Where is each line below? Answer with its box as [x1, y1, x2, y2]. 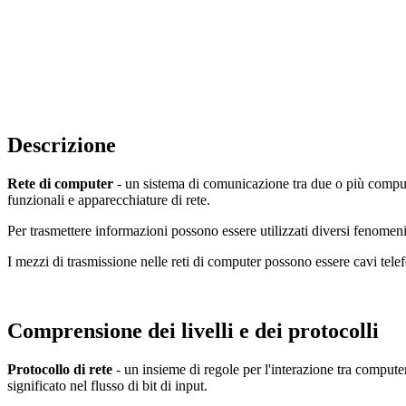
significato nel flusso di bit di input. [7, 377, 208, 393]
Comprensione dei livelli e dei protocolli [7, 318, 379, 343]
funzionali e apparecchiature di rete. [7, 191, 210, 208]
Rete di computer [7, 175, 117, 191]
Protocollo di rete [7, 361, 116, 377]
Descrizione [7, 132, 116, 157]
